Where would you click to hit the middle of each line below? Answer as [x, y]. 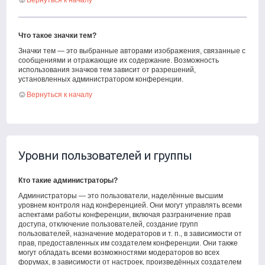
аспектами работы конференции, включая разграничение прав [125, 215]
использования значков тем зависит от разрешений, [107, 70]
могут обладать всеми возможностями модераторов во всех [119, 253]
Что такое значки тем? [58, 35]
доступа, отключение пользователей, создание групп [109, 224]
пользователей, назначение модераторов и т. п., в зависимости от [130, 234]
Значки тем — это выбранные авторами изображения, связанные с [132, 51]
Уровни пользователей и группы [105, 155]
